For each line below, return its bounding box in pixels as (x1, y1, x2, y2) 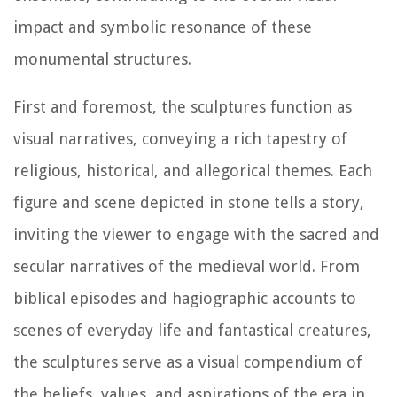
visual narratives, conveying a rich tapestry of (13, 129, 347, 149)
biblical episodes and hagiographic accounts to (13, 289, 356, 308)
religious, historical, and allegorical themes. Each (13, 161, 372, 181)
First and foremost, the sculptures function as (13, 97, 352, 117)
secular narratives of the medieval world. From (13, 257, 360, 276)
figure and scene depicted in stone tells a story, (13, 193, 364, 213)
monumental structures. (13, 50, 191, 69)
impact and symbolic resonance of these (13, 18, 312, 37)
